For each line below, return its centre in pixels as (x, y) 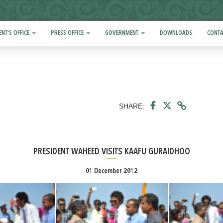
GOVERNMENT (123, 33)
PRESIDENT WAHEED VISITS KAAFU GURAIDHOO (111, 152)
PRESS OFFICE (68, 33)
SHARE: (132, 106)
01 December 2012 (111, 171)
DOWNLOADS (176, 33)
